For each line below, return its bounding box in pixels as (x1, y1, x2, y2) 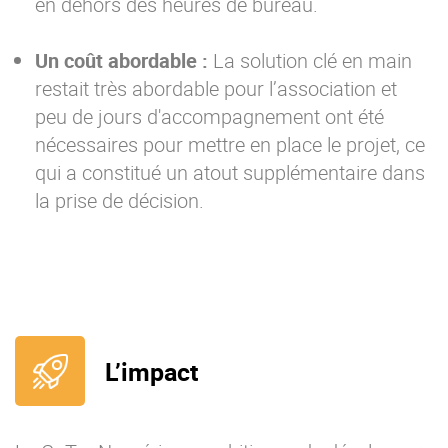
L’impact (105, 354, 198, 388)
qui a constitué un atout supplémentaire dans (35, 159, 425, 187)
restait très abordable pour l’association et (35, 75, 397, 103)
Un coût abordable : (35, 47, 208, 75)
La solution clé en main (208, 47, 412, 75)
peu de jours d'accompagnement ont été (35, 103, 384, 131)
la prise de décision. (35, 187, 204, 215)
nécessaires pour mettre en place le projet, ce (35, 131, 425, 159)
